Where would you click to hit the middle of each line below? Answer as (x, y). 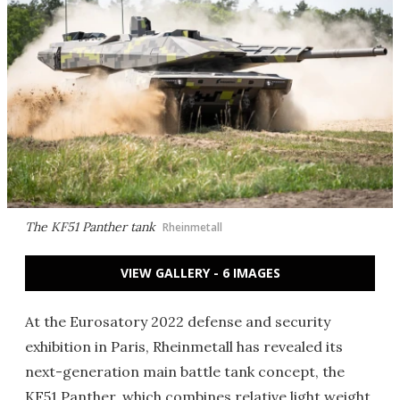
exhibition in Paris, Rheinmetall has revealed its (184, 346)
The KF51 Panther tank (90, 227)
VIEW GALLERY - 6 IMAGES (200, 273)
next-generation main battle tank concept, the (185, 371)
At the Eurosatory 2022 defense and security (178, 321)
